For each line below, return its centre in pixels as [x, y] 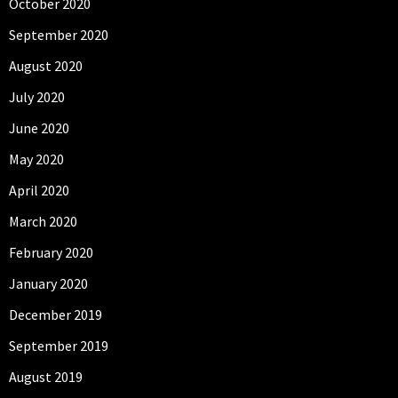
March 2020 [43, 221]
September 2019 [59, 345]
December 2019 [56, 314]
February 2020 [51, 252]
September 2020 [59, 34]
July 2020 [37, 96]
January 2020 [48, 283]
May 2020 [36, 159]
